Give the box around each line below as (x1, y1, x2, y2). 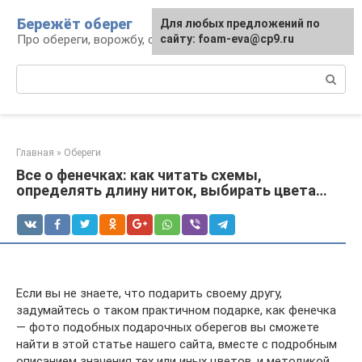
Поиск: (16, 65, 54, 80)
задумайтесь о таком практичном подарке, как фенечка (16, 303, 336, 318)
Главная (16, 147, 54, 158)
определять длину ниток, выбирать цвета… (16, 182, 327, 199)
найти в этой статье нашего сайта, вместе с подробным (16, 337, 337, 351)
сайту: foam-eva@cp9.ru (160, 32, 294, 45)
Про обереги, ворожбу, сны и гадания (17, 32, 228, 47)
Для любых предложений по (160, 17, 320, 30)
